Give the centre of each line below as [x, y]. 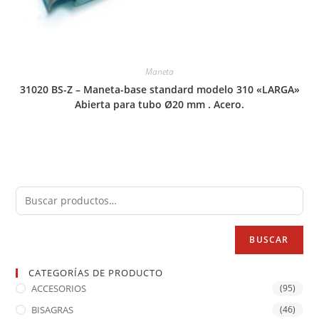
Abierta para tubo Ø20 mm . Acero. [159, 105]
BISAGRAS [53, 309]
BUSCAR [269, 239]
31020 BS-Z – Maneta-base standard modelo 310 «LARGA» [159, 90]
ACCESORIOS [59, 288]
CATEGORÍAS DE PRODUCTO [96, 272]
